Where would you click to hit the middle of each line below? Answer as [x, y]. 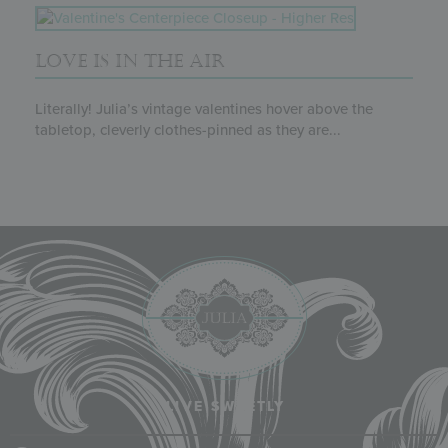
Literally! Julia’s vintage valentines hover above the [204, 108]
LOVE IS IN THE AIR [130, 60]
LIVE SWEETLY [226, 406]
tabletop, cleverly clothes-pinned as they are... [188, 129]
